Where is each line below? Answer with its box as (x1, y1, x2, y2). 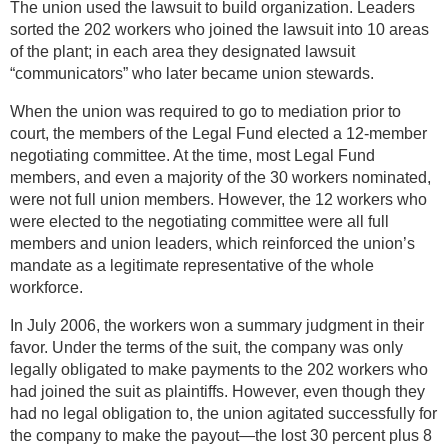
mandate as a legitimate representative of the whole (10, 257, 374, 275)
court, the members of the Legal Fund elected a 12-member (10, 125, 427, 143)
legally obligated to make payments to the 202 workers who (10, 361, 428, 379)
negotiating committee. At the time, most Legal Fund (10, 147, 375, 165)
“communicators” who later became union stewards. (10, 65, 374, 83)
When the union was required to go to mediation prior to (10, 103, 401, 121)
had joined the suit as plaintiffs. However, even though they (10, 383, 425, 401)
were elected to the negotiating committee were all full (10, 213, 389, 231)
